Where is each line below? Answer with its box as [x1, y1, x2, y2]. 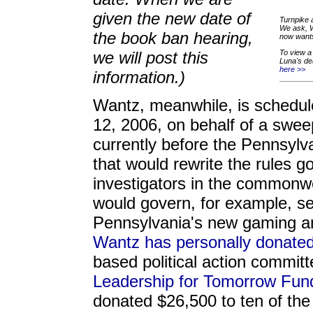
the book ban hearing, [93, 29, 253, 48]
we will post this [93, 48, 208, 67]
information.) [93, 68, 185, 87]
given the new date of [93, 9, 251, 28]
